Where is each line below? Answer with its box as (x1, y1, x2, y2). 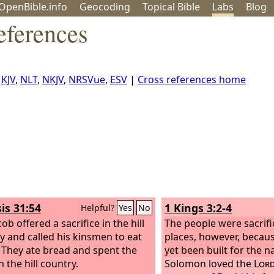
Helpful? (81, 202, 117, 213)
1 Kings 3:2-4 (165, 201, 232, 215)
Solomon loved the (165, 256, 254, 270)
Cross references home (138, 73, 246, 86)
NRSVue (68, 73, 105, 86)
